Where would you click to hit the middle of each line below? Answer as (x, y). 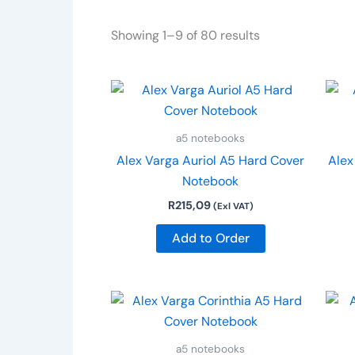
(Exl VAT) (233, 206)
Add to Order (210, 239)
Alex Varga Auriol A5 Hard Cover (210, 160)
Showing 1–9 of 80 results (185, 36)
